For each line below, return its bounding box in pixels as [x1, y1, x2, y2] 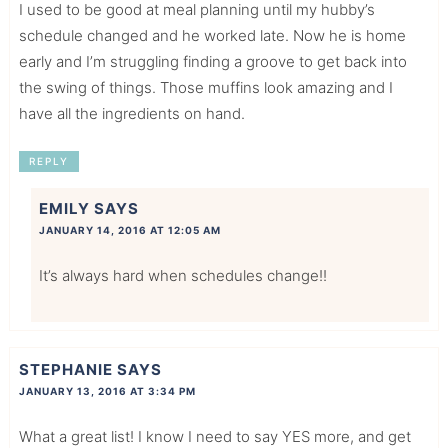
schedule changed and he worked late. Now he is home [18, 26, 406, 46]
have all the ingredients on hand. [18, 104, 245, 124]
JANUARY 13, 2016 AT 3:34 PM [18, 384, 196, 397]
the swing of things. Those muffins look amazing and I [18, 78, 393, 98]
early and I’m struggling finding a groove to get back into [18, 52, 407, 72]
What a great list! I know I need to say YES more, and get [18, 426, 411, 446]
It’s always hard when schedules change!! [38, 266, 327, 286]
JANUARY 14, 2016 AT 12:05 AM [38, 224, 221, 237]
